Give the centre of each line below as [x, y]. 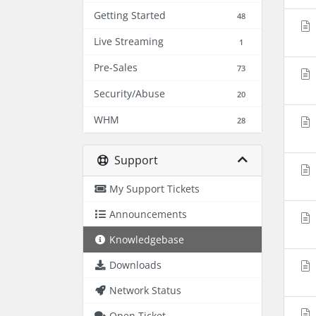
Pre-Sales [116, 67]
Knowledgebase [147, 239]
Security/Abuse [129, 93]
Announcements [148, 214]
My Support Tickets [154, 189]
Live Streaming [129, 41]
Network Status [145, 290]
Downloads [135, 265]
